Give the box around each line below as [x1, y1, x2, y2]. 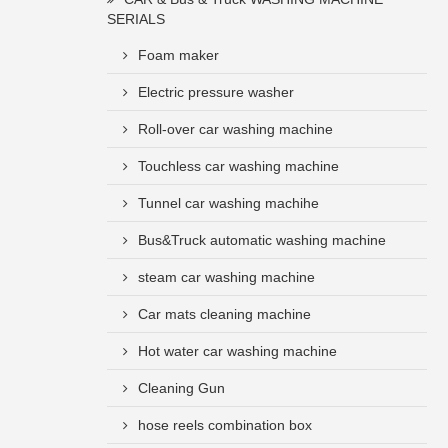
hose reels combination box [138, 417, 312, 433]
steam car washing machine [138, 269, 315, 285]
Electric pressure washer [138, 84, 294, 100]
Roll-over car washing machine [138, 121, 333, 137]
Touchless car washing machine [138, 158, 339, 174]
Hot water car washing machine [138, 343, 337, 359]
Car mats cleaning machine [138, 306, 311, 322]
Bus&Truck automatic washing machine [138, 232, 386, 248]
